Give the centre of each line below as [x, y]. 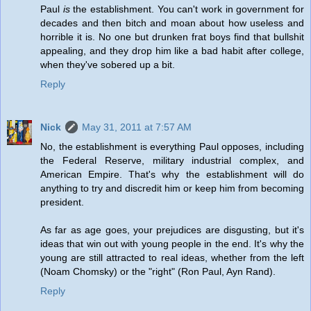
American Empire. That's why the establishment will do [172, 174]
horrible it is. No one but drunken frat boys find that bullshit [172, 36]
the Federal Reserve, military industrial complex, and [172, 160]
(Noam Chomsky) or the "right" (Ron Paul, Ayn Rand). [158, 271]
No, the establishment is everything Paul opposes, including [172, 146]
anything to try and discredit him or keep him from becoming [172, 188]
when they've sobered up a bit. [108, 64]
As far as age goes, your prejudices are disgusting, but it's [172, 229]
